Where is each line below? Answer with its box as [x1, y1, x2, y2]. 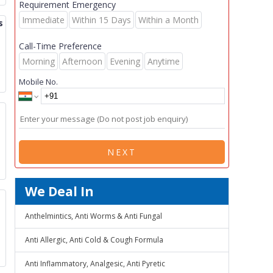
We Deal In [25, 183, 94, 200]
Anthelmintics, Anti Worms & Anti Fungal [25, 211, 162, 221]
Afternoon [62, 55, 102, 67]
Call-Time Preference [19, 40, 102, 52]
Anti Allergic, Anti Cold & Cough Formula [25, 235, 163, 245]
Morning [22, 55, 55, 67]
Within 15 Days [72, 14, 131, 26]
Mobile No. [19, 76, 58, 87]
